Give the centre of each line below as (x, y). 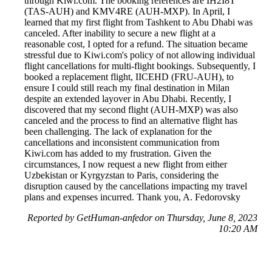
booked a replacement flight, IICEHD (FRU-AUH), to (129, 77)
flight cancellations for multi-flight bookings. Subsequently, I (140, 66)
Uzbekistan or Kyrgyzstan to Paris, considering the (121, 175)
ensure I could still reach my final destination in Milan (127, 88)
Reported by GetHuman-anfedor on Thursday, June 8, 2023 (142, 218)
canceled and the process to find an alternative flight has (131, 121)
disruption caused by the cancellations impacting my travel (136, 186)
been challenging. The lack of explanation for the (118, 132)
